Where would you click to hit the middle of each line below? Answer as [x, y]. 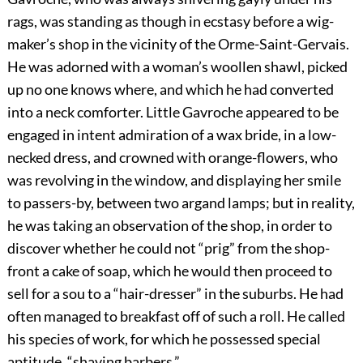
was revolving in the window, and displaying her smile [174, 179]
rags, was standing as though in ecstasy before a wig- [170, 21]
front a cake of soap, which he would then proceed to [169, 270]
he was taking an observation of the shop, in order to [169, 225]
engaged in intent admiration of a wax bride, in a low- [171, 134]
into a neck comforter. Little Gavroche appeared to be [173, 111]
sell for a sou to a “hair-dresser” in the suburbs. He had [175, 293]
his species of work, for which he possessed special [164, 338]
